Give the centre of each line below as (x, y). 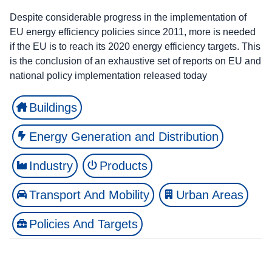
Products (124, 165)
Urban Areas (210, 195)
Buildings (53, 107)
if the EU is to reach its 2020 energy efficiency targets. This (135, 46)
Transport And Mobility (89, 195)
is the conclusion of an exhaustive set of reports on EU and (135, 61)
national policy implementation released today (108, 75)
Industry (51, 165)
